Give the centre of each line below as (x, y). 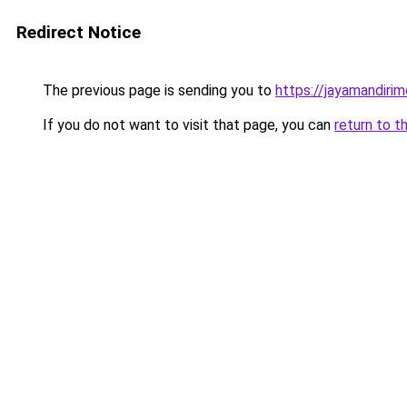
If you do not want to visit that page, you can (187, 125)
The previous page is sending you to (157, 90)
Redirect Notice (79, 32)
